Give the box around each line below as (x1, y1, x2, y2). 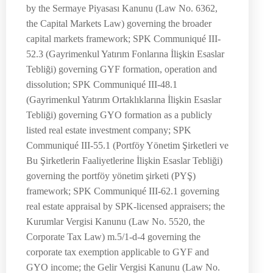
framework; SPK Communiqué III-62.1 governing (26, 186, 219, 197)
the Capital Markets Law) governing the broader (26, 18, 211, 29)
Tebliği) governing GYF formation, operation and (26, 64, 217, 75)
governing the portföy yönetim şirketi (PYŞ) (26, 171, 196, 182)
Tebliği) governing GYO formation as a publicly (26, 110, 212, 121)
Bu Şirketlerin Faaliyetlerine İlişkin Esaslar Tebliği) (26, 155, 222, 166)
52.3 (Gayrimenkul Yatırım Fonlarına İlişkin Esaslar (26, 49, 224, 60)
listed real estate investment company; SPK (26, 125, 191, 136)
